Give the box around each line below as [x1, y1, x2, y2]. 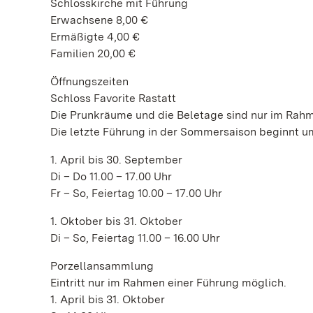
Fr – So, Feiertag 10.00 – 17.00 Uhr [50, 186, 222, 200]
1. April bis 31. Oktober [50, 292, 165, 306]
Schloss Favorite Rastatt [50, 91, 176, 105]
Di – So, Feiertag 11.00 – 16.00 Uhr [50, 231, 223, 245]
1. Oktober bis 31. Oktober [50, 214, 182, 228]
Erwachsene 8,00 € [50, 13, 148, 27]
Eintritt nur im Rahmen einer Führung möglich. [50, 275, 286, 289]
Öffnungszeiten [50, 74, 129, 88]
